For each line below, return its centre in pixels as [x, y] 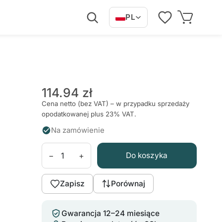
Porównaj [128, 184]
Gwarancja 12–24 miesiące [110, 214]
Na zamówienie [78, 130]
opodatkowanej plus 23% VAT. [89, 114]
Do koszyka [147, 156]
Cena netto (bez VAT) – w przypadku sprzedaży [115, 103]
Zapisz [72, 184]
